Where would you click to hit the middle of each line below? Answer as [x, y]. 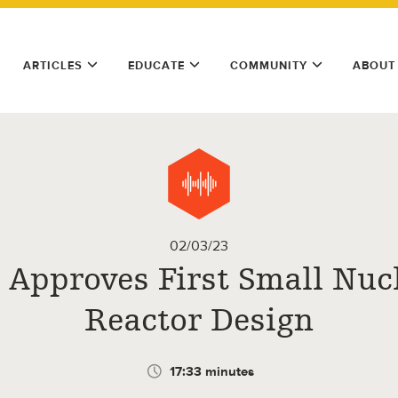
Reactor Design [199, 320]
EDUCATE [156, 65]
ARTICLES [53, 65]
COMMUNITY [269, 65]
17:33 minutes [211, 371]
